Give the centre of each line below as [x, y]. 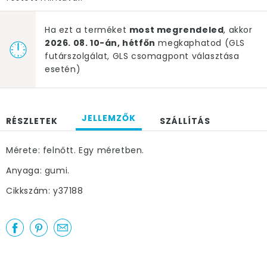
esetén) [63, 69]
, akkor [238, 30]
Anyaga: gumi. [38, 170]
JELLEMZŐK [109, 118]
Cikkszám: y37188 [45, 191]
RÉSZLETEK [32, 121]
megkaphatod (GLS [200, 43]
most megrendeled [176, 30]
